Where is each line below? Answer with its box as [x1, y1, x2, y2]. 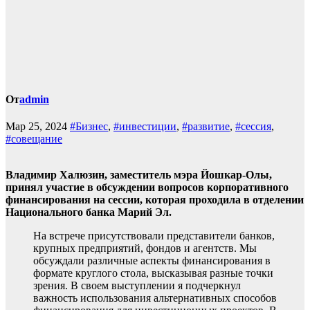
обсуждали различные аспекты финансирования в [33, 255, 271, 267]
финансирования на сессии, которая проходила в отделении [6, 194, 304, 206]
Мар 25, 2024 [6, 120, 70, 133]
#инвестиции [113, 120, 176, 133]
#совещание [6, 133, 62, 145]
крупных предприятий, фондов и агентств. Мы [33, 242, 257, 255]
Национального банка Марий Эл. [6, 206, 172, 219]
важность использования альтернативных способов [33, 292, 277, 304]
